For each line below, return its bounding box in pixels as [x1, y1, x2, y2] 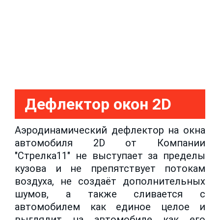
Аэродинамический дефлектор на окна [15, 124, 205, 136]
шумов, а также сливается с [15, 188, 205, 200]
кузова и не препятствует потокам [15, 162, 205, 174]
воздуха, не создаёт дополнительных [15, 175, 205, 187]
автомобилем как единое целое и [15, 200, 205, 213]
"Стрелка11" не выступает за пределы [15, 149, 205, 162]
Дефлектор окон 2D [25, 94, 171, 113]
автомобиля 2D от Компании [15, 137, 205, 149]
